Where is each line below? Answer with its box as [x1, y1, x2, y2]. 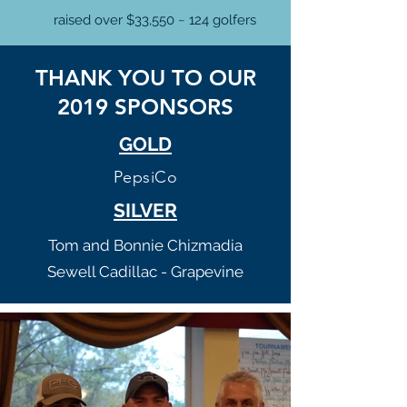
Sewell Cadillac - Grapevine [47, 263, 243, 281]
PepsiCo [113, 167, 178, 187]
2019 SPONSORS [57, 94, 233, 120]
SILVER [114, 199, 177, 222]
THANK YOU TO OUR [35, 65, 256, 91]
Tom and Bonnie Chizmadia [48, 236, 243, 254]
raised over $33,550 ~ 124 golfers [53, 12, 256, 28]
